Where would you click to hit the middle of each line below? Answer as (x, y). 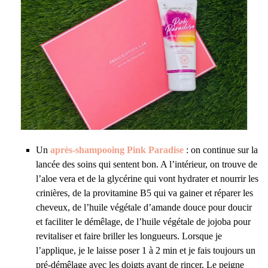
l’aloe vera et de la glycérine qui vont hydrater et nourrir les (147, 179)
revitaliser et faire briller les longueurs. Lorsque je (129, 236)
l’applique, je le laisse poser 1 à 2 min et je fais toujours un (146, 251)
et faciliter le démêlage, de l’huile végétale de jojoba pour (143, 222)
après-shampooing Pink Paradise (117, 150)
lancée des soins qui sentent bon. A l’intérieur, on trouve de (147, 165)
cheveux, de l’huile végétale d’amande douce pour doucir (144, 208)
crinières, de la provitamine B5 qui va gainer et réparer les (144, 193)
